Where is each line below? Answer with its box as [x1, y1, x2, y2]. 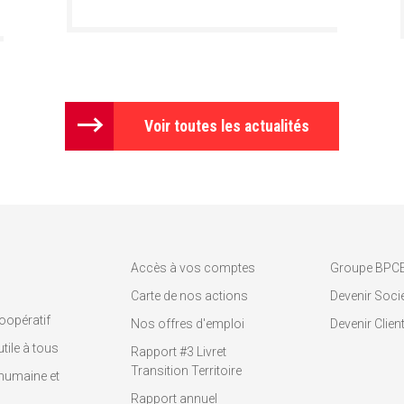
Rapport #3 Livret [130, 344, 226, 359]
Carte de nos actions [130, 289, 248, 303]
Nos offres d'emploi [130, 317, 244, 331]
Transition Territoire [130, 363, 242, 378]
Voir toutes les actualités [143, 117, 309, 135]
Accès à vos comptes [130, 261, 255, 275]
